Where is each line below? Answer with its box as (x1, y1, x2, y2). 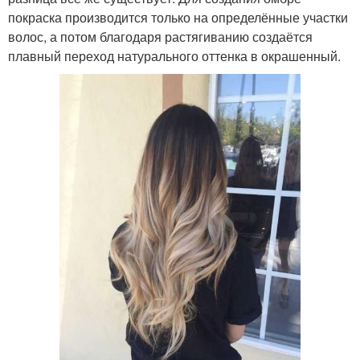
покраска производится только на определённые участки (8, 8, 348, 27)
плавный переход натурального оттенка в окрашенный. (8, 47, 341, 66)
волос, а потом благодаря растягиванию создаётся (8, 27, 313, 47)
